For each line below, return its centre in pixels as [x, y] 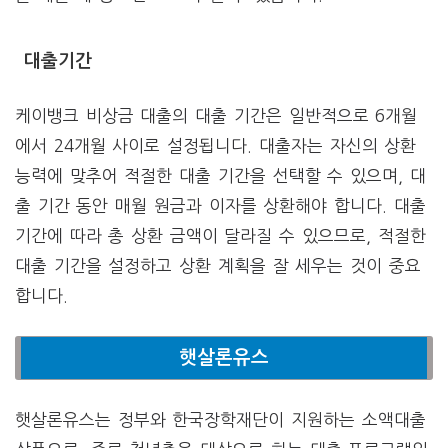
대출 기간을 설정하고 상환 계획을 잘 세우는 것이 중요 [218, 266]
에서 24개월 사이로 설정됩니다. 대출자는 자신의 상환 [216, 146]
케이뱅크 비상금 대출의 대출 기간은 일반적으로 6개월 [216, 116]
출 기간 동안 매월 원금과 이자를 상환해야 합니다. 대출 [220, 206]
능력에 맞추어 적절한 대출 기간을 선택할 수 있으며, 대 [220, 176]
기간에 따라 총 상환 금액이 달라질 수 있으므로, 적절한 [220, 236]
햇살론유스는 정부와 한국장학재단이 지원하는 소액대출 [220, 420]
